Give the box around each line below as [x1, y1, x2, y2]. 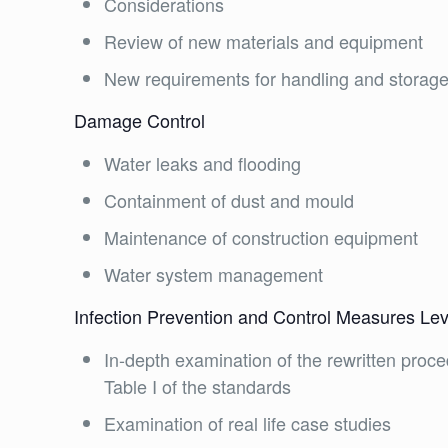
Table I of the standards [104, 373, 292, 399]
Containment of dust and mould [104, 187, 355, 213]
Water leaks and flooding [104, 150, 302, 176]
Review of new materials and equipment [104, 28, 424, 54]
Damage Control [74, 107, 206, 133]
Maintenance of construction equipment [104, 224, 419, 250]
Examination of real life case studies [104, 410, 392, 436]
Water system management [104, 261, 324, 287]
